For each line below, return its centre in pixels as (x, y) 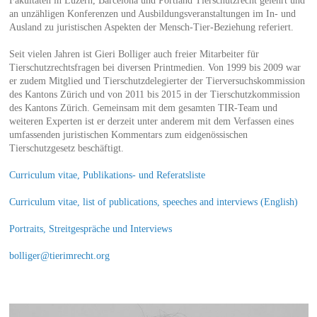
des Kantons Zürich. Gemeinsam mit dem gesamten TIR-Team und (143, 108)
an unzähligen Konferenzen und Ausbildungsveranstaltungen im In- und (152, 13)
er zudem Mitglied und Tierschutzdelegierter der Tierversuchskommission (157, 81)
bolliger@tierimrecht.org (59, 255)
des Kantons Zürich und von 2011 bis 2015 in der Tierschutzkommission (154, 94)
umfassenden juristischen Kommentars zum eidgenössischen (128, 134)
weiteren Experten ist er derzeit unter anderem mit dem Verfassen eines (151, 121)
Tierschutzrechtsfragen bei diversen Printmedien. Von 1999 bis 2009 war (155, 67)
